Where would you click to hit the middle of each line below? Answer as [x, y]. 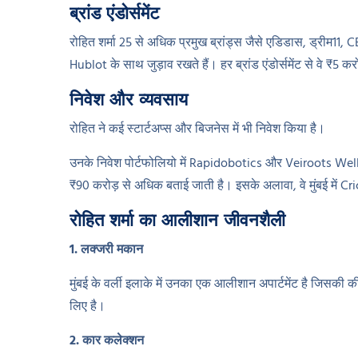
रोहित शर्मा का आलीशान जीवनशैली [177, 220]
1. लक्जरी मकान [106, 251]
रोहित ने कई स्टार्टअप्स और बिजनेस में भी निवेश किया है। [197, 130]
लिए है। [88, 307]
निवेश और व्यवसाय [129, 99]
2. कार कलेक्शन [107, 342]
